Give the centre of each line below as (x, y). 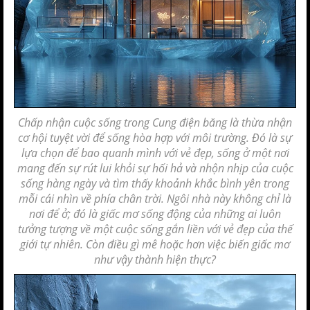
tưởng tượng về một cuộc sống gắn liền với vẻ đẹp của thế (155, 229)
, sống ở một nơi (250, 153)
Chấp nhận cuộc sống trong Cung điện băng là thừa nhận (155, 122)
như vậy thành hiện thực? (155, 259)
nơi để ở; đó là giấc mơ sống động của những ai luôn (155, 214)
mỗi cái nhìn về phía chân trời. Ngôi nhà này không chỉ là (155, 199)
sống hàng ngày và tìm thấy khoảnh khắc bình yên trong (155, 183)
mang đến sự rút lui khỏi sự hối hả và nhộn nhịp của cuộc (155, 168)
